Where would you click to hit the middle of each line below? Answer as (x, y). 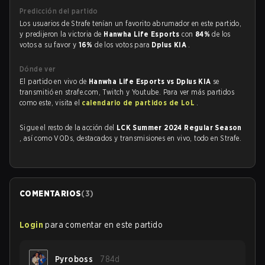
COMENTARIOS (51, 193)
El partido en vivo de (54, 81)
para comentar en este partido (104, 225)
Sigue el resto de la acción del (68, 127)
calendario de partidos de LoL (139, 103)
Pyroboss (74, 259)
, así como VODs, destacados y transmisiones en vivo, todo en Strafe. (131, 138)
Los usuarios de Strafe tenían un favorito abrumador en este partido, (131, 23)
